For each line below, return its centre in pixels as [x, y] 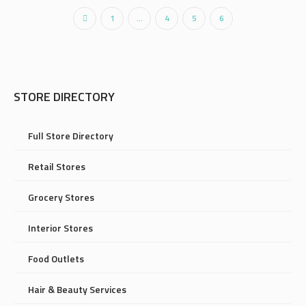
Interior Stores [60, 228]
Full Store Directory [71, 136]
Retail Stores [57, 166]
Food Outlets [56, 259]
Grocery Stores [61, 197]
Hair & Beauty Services [77, 289]
